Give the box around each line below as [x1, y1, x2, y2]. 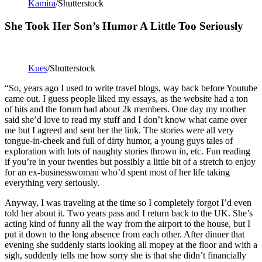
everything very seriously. [5, 178, 99, 188]
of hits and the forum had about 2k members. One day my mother [5, 104, 246, 115]
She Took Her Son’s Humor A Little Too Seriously [5, 19, 243, 32]
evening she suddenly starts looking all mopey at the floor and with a [5, 240, 257, 250]
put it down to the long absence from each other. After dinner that [5, 229, 244, 240]
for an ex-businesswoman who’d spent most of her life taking [5, 167, 230, 178]
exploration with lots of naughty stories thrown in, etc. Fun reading [5, 146, 250, 157]
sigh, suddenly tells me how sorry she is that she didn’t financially [5, 250, 246, 261]
